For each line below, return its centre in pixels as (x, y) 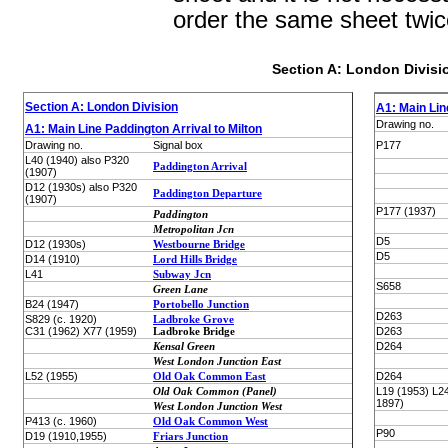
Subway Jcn (182, 274)
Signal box (178, 145)
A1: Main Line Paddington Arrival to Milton (143, 129)
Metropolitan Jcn (193, 229)
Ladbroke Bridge (194, 331)
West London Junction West (217, 406)
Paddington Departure (207, 193)
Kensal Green (184, 346)
